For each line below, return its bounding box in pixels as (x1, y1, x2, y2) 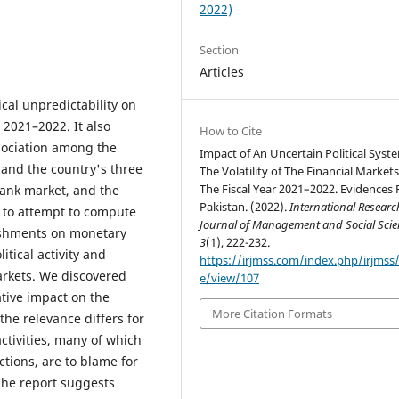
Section (199, 41, 240, 58)
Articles (199, 62, 245, 80)
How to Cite (199, 122, 263, 139)
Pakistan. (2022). (199, 198, 290, 215)
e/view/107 (199, 269, 260, 286)
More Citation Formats (212, 305, 333, 322)
